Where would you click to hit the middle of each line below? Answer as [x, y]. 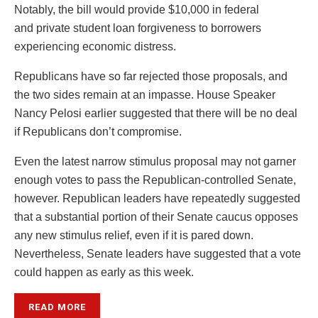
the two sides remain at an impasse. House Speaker [145, 94]
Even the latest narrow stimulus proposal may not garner [155, 161]
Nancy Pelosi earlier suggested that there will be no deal [156, 113]
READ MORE [57, 307]
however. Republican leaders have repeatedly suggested [157, 198]
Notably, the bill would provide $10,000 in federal [137, 9]
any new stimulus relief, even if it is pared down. [134, 235]
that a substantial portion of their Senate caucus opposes [156, 216]
